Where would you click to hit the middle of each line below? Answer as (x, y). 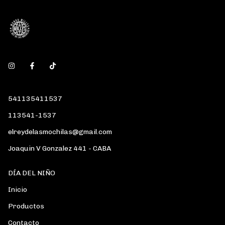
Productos (26, 206)
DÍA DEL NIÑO (32, 173)
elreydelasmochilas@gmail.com (60, 132)
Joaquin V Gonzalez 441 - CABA (60, 148)
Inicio (18, 190)
